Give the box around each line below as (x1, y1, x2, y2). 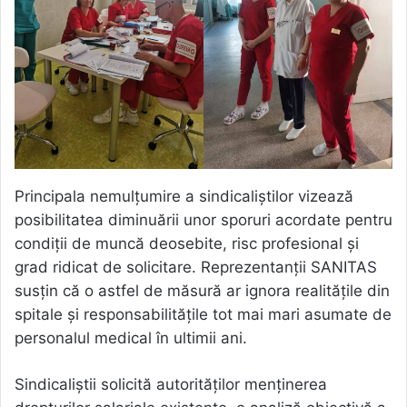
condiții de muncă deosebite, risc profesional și (15, 234, 359, 253)
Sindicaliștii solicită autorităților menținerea (15, 375, 327, 394)
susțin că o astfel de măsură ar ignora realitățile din (15, 282, 390, 301)
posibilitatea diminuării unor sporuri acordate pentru (15, 211, 392, 230)
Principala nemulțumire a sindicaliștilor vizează (15, 187, 353, 206)
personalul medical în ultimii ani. (15, 329, 247, 348)
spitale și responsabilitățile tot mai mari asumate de (15, 305, 392, 324)
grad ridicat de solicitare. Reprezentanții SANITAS (15, 258, 377, 277)
